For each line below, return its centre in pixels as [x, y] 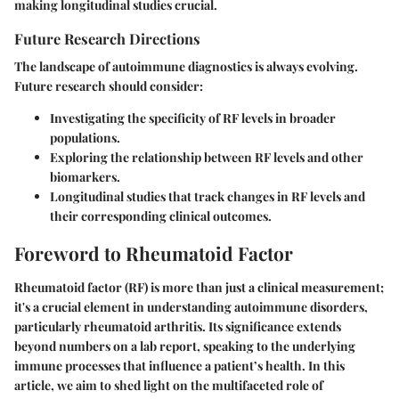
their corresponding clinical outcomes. [161, 216]
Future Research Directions [107, 39]
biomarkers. [85, 177]
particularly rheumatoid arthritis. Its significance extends [178, 326]
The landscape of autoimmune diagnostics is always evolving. [186, 67]
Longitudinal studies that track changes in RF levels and [208, 197]
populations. [85, 138]
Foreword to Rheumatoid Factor [154, 253]
